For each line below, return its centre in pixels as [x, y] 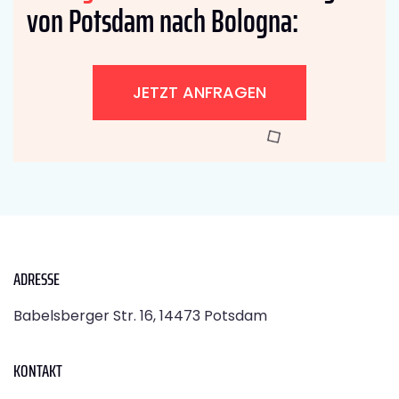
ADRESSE [37, 278]
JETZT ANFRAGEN [199, 92]
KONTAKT [38, 370]
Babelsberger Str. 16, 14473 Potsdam [140, 315]
